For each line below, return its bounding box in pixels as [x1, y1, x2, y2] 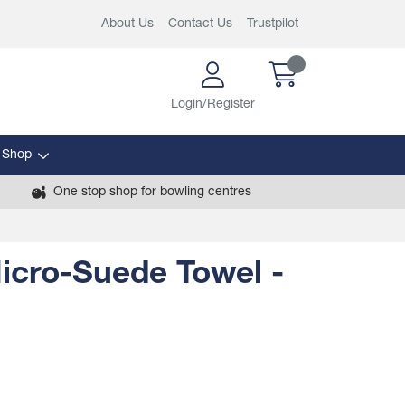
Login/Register [171, 98, 255, 111]
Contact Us [168, 17, 232, 31]
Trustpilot [247, 17, 298, 31]
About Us [101, 17, 154, 31]
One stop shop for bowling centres [52, 185, 251, 199]
